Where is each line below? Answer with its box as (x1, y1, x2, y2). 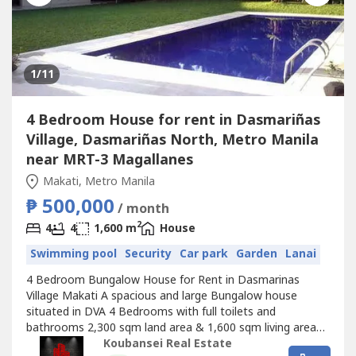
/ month (117, 199, 169, 219)
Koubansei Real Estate (103, 335, 232, 353)
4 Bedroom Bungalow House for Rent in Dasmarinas (25, 271, 300, 288)
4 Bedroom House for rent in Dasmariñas (25, 109, 320, 131)
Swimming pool (29, 246, 117, 262)
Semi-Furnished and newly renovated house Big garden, (25, 335, 314, 352)
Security (124, 246, 172, 262)
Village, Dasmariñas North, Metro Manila (25, 129, 319, 151)
